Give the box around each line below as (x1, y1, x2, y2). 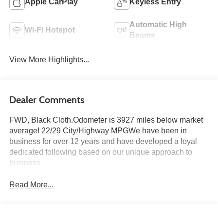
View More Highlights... (9, 55, 89, 64)
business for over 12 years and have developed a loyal (9, 137, 197, 145)
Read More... (9, 180, 54, 189)
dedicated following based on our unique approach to (9, 147, 192, 156)
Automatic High (129, 20, 187, 29)
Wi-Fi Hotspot (24, 26, 75, 35)
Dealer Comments (9, 93, 84, 106)
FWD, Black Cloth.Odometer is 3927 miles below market (9, 115, 203, 124)
